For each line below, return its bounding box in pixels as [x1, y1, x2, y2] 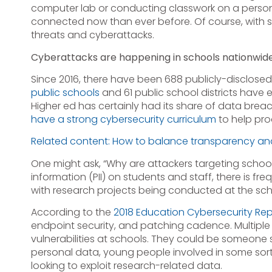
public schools [30, 86, 100, 100]
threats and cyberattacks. [30, 28, 154, 42]
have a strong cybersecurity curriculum [30, 112, 216, 127]
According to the [30, 205, 114, 220]
